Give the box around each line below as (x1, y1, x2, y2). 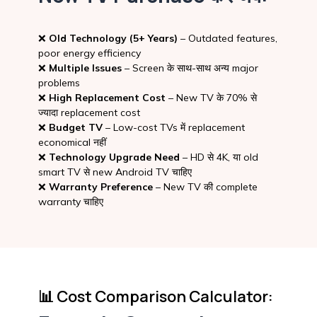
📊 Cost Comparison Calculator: (38, 286, 273, 308)
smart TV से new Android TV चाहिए (38, 165, 192, 178)
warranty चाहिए (38, 195, 103, 208)
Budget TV (48, 120, 103, 134)
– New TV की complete (152, 180, 258, 193)
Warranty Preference (48, 180, 153, 193)
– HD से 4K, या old (179, 150, 258, 163)
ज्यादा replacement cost (38, 105, 140, 119)
